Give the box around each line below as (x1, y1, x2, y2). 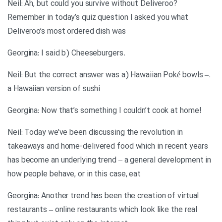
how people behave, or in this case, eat (7, 169, 141, 179)
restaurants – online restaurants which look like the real (7, 205, 198, 215)
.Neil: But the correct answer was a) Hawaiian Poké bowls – (7, 70, 209, 80)
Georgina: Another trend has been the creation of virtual (7, 191, 199, 201)
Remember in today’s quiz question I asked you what (7, 13, 188, 23)
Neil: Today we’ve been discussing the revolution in (7, 128, 183, 138)
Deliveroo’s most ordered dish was (7, 27, 126, 37)
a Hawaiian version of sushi (7, 84, 101, 94)
